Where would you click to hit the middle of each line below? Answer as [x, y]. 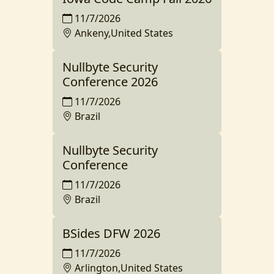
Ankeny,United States [124, 33]
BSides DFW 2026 [111, 233]
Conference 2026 [110, 81]
